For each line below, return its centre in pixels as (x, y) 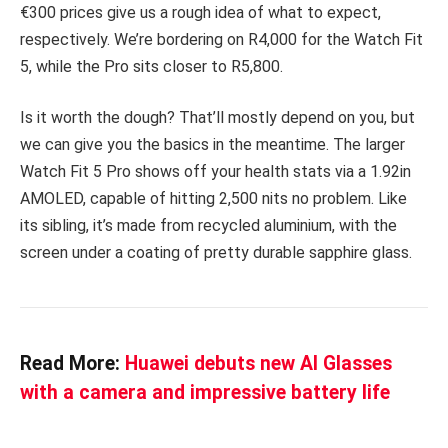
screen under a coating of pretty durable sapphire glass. (216, 253)
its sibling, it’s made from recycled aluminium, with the (208, 226)
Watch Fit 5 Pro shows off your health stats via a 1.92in (215, 172)
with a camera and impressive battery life (205, 393)
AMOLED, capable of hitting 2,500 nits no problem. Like (213, 199)
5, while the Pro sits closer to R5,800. (151, 66)
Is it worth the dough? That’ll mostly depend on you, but (217, 118)
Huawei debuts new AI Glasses (258, 364)
